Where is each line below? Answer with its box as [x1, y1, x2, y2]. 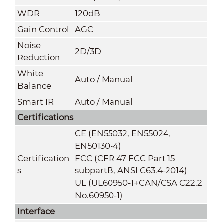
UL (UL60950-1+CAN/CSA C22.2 [74, 177, 202, 188]
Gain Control [17, 24, 69, 34]
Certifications [17, 112, 73, 122]
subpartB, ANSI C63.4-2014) [74, 165, 187, 175]
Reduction [17, 52, 60, 62]
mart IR [22, 96, 54, 107]
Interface [17, 206, 55, 216]
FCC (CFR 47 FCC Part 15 [74, 153, 175, 163]
